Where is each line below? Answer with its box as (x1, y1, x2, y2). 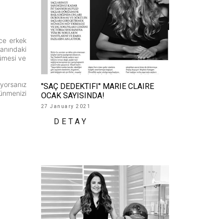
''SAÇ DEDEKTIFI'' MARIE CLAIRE (41, 81, 154, 91)
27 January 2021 (41, 103, 90, 109)
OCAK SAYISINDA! (41, 90, 105, 100)
